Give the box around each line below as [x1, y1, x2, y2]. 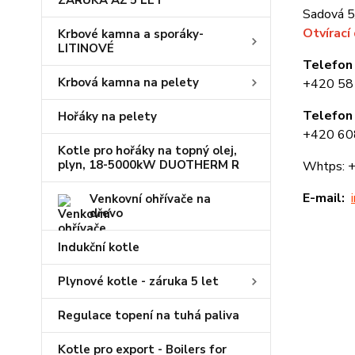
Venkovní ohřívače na [90, 191, 211, 207]
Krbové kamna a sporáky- [58, 26, 204, 42]
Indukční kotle [58, 239, 139, 255]
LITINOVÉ [58, 40, 114, 56]
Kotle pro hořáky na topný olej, [58, 143, 237, 158]
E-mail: [302, 189, 345, 207]
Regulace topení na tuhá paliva [58, 307, 239, 323]
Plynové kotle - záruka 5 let [58, 273, 219, 289]
